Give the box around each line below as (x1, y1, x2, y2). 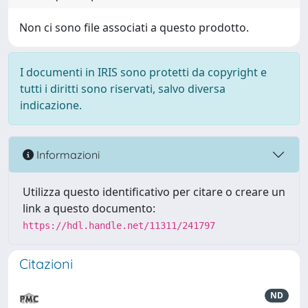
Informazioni (34, 147, 100, 162)
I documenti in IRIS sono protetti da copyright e (20, 65, 267, 80)
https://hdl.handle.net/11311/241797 (23, 220, 215, 231)
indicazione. (20, 98, 82, 113)
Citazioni (19, 255, 73, 272)
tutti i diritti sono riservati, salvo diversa (20, 81, 225, 96)
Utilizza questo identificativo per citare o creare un (23, 184, 285, 199)
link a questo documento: (23, 201, 155, 216)
